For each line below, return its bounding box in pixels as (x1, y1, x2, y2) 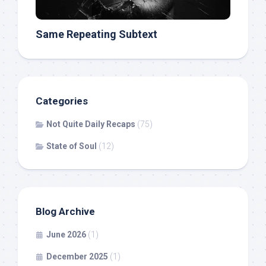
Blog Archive (36, 205, 95, 217)
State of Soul (46, 141, 97, 151)
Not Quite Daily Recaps (46, 119, 135, 129)
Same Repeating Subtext (36, 27, 157, 40)
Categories (36, 94, 88, 107)
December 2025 (46, 251, 108, 261)
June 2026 (46, 229, 86, 239)
